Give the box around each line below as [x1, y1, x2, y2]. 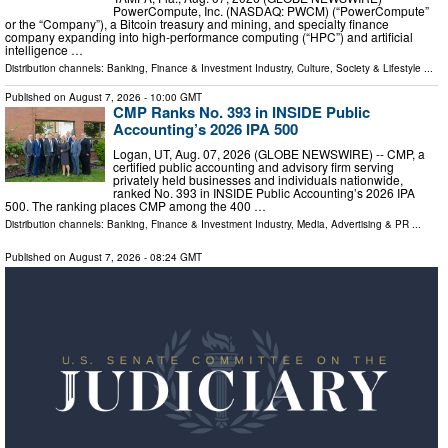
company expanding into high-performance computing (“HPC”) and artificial [5, 27, 413, 45]
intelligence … [5, 40, 83, 58]
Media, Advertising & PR [297, 217, 409, 232]
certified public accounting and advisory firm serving [113, 158, 394, 176]
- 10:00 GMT [141, 89, 202, 104]
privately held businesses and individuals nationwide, [113, 171, 403, 189]
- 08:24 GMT [141, 250, 202, 265]
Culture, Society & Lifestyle [297, 60, 421, 75]
